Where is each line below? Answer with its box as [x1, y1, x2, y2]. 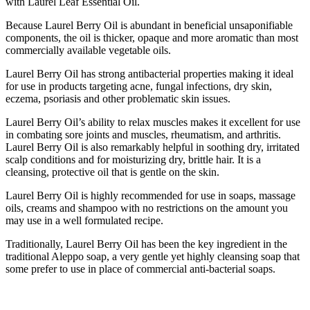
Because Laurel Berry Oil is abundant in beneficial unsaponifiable [6, 19, 293, 32]
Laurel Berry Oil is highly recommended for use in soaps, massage [6, 190, 295, 202]
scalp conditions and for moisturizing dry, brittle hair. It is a [6, 154, 261, 166]
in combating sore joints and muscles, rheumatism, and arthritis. [6, 129, 281, 141]
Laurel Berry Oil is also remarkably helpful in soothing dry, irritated [6, 141, 300, 154]
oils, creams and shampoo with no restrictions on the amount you [6, 202, 288, 215]
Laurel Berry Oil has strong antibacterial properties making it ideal [6, 68, 293, 80]
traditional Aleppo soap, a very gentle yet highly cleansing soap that [6, 250, 300, 263]
